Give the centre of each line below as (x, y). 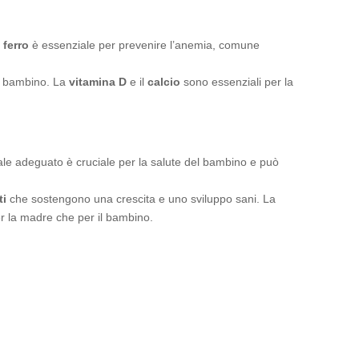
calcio (164, 82)
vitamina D (98, 82)
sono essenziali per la (237, 82)
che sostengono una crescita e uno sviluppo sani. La (141, 199)
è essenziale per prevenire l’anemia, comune (144, 45)
